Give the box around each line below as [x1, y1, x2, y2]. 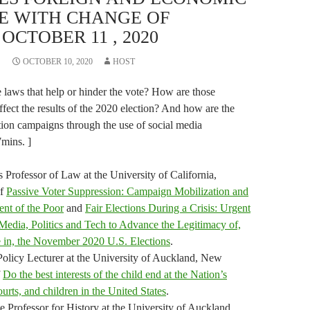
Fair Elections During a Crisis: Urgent [85, 202, 250, 214]
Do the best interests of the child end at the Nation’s [3, 268, 227, 280]
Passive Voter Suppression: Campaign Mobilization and [6, 185, 248, 197]
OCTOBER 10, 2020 [22, 57, 93, 66]
